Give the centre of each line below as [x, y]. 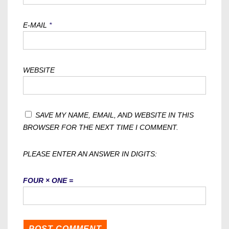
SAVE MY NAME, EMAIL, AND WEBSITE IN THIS [114, 115]
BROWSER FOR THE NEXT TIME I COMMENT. [101, 127]
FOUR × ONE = [48, 180]
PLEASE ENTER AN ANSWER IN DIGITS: [90, 154]
